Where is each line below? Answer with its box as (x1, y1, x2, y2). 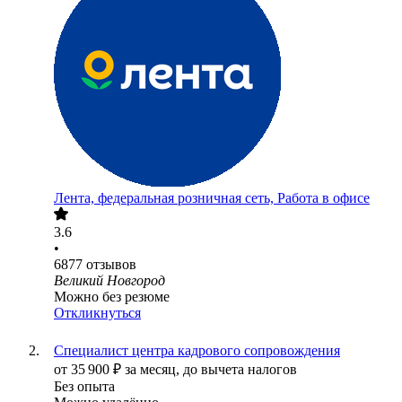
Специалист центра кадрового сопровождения (54, 343, 340, 359)
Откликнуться (54, 305, 141, 321)
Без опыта (54, 379, 115, 395)
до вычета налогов (183, 362, 297, 378)
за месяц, (125, 362, 183, 378)
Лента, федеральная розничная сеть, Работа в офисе (54, 190, 370, 206)
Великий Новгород (54, 273, 165, 289)
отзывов (86, 257, 136, 273)
